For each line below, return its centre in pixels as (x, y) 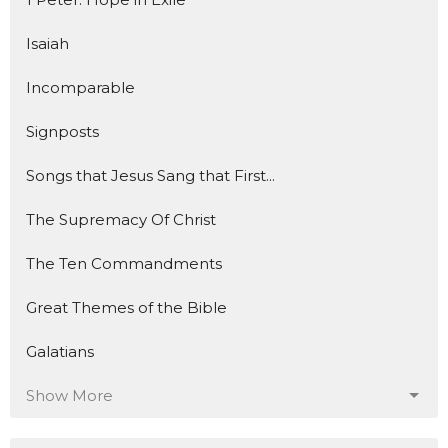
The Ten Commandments (124, 263)
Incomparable (80, 87)
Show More (69, 395)
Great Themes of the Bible (126, 307)
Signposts (62, 131)
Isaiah (47, 43)
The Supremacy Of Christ (121, 219)
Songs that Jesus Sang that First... (150, 175)
